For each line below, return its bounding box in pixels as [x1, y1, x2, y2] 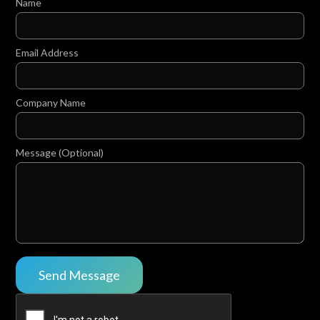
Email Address [16, 46, 79, 59]
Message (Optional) [16, 146, 104, 159]
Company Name [16, 96, 86, 109]
